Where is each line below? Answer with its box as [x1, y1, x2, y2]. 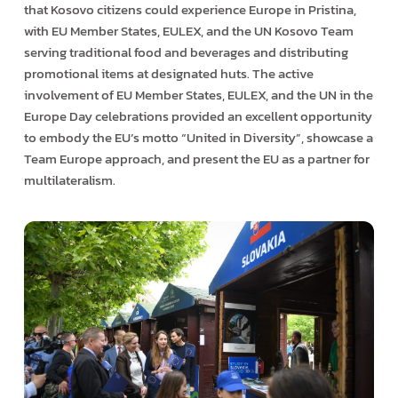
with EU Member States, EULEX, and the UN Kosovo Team [23, 20, 354, 41]
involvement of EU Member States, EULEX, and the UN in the [23, 84, 373, 105]
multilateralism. [23, 169, 115, 190]
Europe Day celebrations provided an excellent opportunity [23, 105, 372, 126]
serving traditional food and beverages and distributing [23, 41, 348, 62]
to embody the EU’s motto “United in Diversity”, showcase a [23, 126, 373, 147]
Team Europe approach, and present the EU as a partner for [23, 147, 370, 169]
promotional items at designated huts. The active [23, 62, 314, 84]
